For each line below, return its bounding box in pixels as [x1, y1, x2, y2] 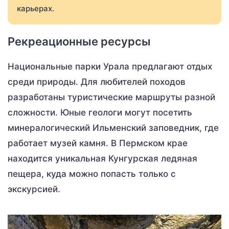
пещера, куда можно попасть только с [8, 169, 176, 179]
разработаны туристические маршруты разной [8, 92, 215, 103]
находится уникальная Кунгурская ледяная [8, 153, 197, 164]
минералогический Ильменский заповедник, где [8, 123, 219, 133]
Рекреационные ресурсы [8, 35, 151, 49]
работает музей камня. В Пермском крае [8, 138, 188, 149]
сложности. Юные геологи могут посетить [8, 107, 192, 118]
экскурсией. [8, 184, 60, 195]
